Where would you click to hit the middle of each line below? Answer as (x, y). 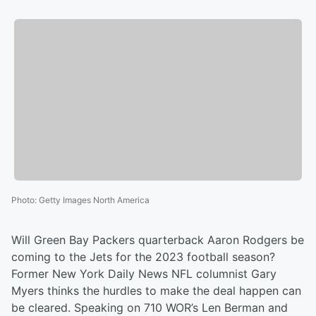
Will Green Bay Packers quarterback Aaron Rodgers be (158, 240)
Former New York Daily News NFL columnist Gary (144, 274)
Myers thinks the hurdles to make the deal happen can (156, 291)
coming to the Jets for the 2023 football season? (143, 257)
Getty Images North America (94, 200)
